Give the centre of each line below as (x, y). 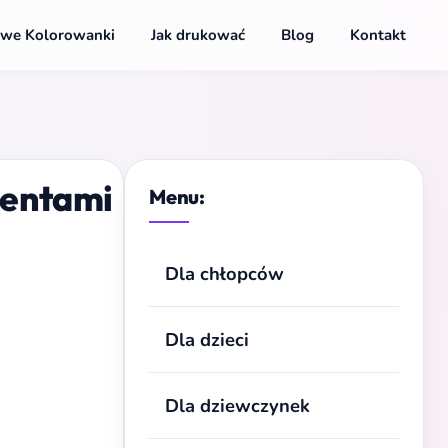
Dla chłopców (224, 273)
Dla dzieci (207, 339)
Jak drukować (198, 35)
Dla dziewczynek (237, 405)
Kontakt (378, 35)
